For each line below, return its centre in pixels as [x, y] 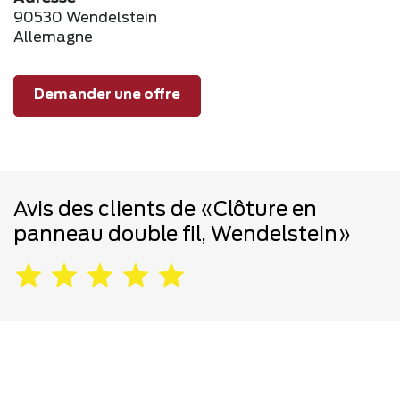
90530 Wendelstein [85, 17]
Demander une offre [107, 96]
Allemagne [53, 37]
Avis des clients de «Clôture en [165, 209]
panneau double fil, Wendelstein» [182, 234]
